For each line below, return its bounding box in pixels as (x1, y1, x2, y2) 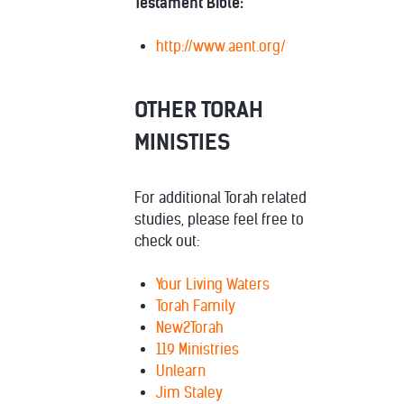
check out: (134, 232, 199, 250)
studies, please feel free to (134, 210, 304, 228)
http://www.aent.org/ (156, 37, 286, 55)
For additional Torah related (134, 188, 307, 207)
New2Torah (156, 318, 224, 336)
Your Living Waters (156, 275, 270, 293)
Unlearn (156, 362, 206, 380)
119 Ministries (156, 340, 239, 358)
